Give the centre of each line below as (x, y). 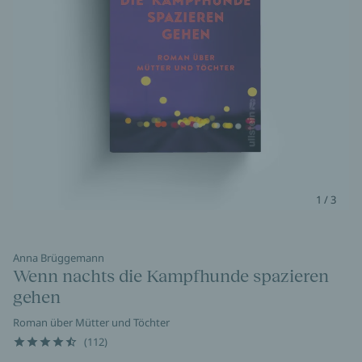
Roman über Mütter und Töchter (91, 322)
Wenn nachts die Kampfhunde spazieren (171, 276)
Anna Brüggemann (59, 258)
